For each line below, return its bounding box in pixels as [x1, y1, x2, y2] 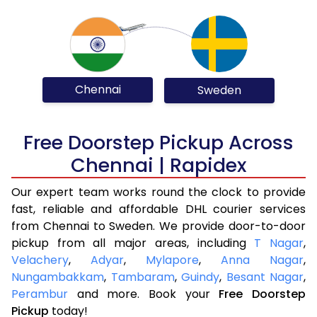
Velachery [11, 251, 69, 268]
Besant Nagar [226, 268, 304, 285]
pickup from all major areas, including [11, 234, 255, 251]
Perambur [11, 285, 68, 302]
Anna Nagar [221, 251, 304, 268]
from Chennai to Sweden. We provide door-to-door [11, 217, 306, 234]
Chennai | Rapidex [71, 151, 246, 178]
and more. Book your [68, 285, 219, 302]
